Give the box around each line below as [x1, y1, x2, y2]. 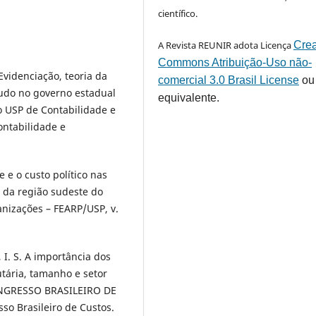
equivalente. [158, 91, 220, 104]
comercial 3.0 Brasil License [158, 73, 300, 86]
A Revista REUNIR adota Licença [158, 38, 294, 51]
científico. [158, 6, 198, 20]
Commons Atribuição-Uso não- [158, 56, 312, 68]
